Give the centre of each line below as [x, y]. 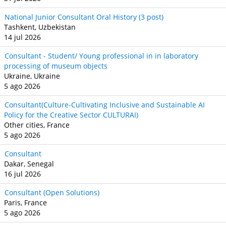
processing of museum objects [56, 66]
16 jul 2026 [22, 174]
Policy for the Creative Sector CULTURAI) [71, 115]
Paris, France [25, 203]
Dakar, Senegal [29, 164]
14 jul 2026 [22, 37]
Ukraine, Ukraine [32, 76]
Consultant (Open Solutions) [52, 192]
